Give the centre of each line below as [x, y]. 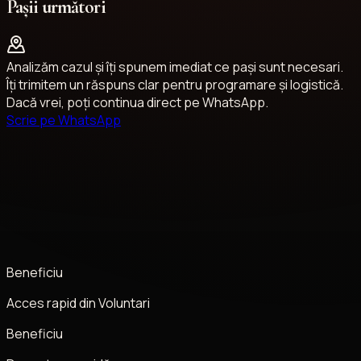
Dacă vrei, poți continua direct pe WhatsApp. [137, 102]
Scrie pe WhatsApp [64, 120]
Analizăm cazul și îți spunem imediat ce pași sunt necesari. [175, 66]
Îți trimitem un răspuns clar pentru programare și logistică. [175, 84]
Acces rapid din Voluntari [78, 303]
